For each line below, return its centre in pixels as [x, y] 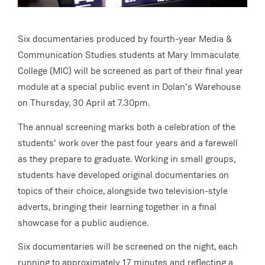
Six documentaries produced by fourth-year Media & [125, 39]
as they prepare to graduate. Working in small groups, [127, 159]
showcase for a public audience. [83, 222]
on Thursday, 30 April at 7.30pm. [84, 103]
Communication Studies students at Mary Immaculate [128, 55]
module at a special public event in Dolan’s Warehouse [129, 87]
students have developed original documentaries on [123, 174]
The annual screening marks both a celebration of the [127, 127]
